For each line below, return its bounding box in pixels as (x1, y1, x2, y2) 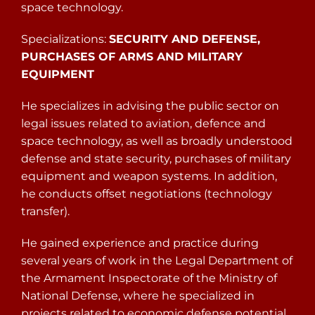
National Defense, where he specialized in (21, 289, 255, 302)
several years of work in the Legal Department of (21, 254, 292, 267)
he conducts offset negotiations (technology (21, 187, 272, 200)
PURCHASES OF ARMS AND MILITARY (21, 50, 243, 63)
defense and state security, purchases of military (21, 152, 291, 165)
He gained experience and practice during (21, 236, 259, 250)
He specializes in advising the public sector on (21, 99, 279, 112)
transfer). (21, 205, 70, 218)
